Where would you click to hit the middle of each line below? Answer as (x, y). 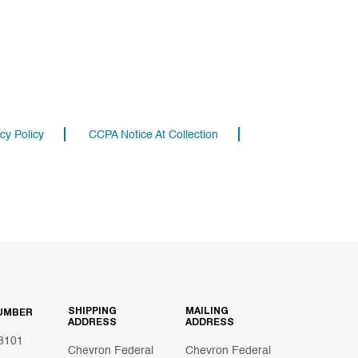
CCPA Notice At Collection (153, 135)
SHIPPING (92, 312)
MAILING (207, 312)
